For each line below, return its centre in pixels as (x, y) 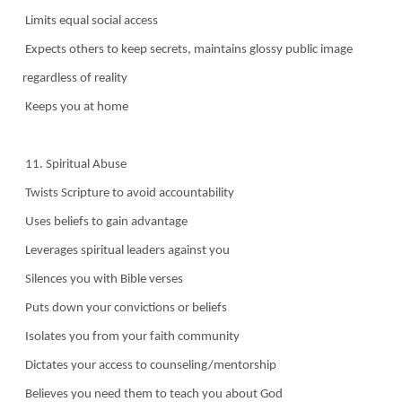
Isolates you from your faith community (131, 336)
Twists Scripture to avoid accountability (128, 193)
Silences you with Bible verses (103, 279)
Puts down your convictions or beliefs (125, 308)
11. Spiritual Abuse (74, 164)
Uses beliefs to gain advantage (105, 222)
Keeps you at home (75, 107)
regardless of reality (75, 78)
